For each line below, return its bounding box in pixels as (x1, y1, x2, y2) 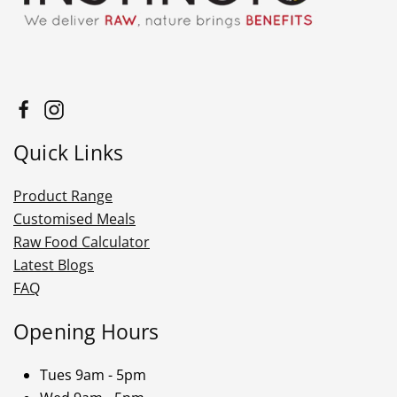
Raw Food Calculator (13, 232, 150, 253)
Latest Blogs (13, 255, 94, 276)
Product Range (13, 186, 113, 206)
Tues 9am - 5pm (40, 365, 146, 385)
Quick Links (13, 138, 124, 167)
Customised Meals (13, 209, 136, 230)
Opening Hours (13, 317, 160, 346)
